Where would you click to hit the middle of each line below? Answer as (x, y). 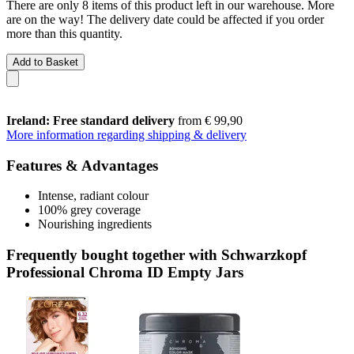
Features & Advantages (82, 165)
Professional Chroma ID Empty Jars (125, 272)
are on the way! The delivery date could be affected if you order (165, 19)
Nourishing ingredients (95, 224)
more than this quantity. (64, 33)
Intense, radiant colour (93, 196)
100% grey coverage (89, 210)
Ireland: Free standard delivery (90, 120)
